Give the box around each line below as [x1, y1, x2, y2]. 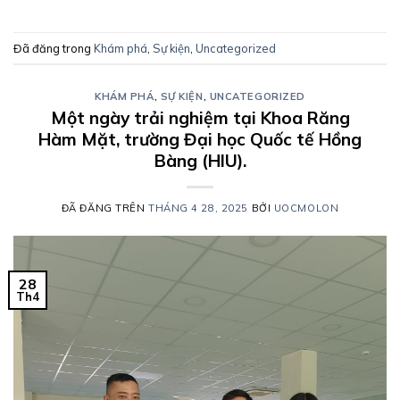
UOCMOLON [273, 201, 339, 214]
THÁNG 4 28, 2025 [148, 201, 248, 214]
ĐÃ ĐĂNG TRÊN [61, 201, 148, 214]
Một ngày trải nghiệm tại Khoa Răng [50, 106, 350, 129]
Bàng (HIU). [154, 149, 246, 171]
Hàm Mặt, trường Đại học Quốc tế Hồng [38, 128, 362, 150]
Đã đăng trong [13, 40, 94, 55]
